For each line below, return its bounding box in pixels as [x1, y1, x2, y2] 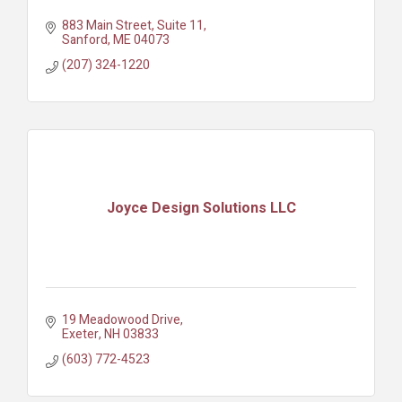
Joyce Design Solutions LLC [106, 197, 296, 219]
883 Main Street [61, 16, 152, 36]
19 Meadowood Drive [61, 310, 180, 330]
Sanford [61, 31, 108, 50]
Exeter [61, 325, 99, 345]
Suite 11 [156, 16, 204, 36]
